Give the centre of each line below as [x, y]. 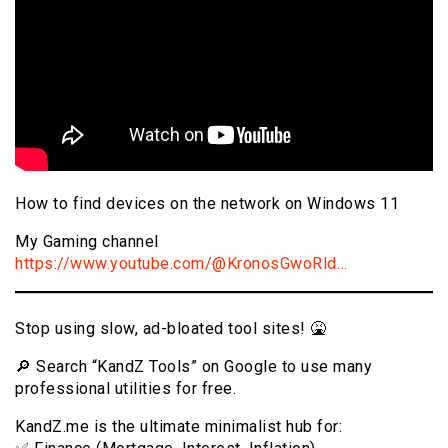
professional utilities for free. [125, 388]
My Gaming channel [87, 241]
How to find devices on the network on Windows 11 [207, 203]
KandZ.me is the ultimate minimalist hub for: [178, 426]
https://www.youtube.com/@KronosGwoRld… [181, 263]
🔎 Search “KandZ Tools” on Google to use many [193, 366]
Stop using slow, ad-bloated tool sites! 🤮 [171, 328]
